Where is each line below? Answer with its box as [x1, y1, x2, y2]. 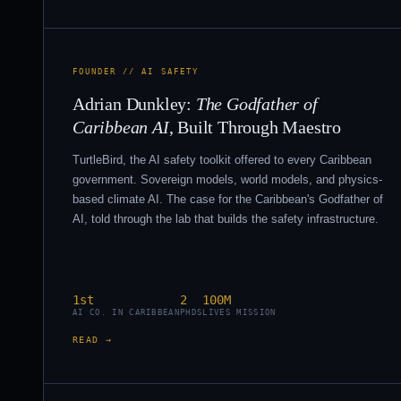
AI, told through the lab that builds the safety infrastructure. [73, 211, 379, 226]
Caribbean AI [73, 116, 169, 137]
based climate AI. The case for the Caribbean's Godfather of [73, 192, 383, 206]
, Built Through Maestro [168, 116, 342, 137]
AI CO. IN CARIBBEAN [73, 307, 181, 317]
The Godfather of [195, 93, 318, 114]
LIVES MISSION [202, 307, 277, 317]
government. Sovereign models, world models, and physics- [73, 172, 382, 186]
